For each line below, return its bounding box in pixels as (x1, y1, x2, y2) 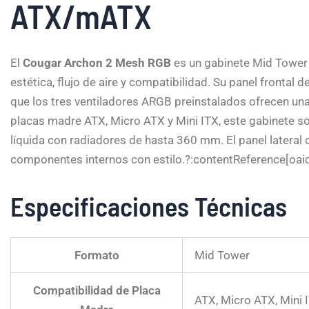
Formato (74, 248, 119, 262)
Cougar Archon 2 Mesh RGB (23, 55, 171, 70)
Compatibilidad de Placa (32, 283, 161, 297)
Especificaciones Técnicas (10, 190, 287, 222)
